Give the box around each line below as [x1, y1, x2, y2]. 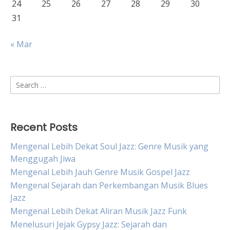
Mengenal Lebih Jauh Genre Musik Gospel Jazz [10, 166, 190, 178]
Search [10, 76, 36, 87]
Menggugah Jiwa [10, 153, 75, 164]
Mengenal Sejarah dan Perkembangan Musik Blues [10, 180, 208, 191]
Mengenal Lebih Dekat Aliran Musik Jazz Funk [10, 205, 187, 217]
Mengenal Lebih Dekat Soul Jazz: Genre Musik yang [10, 141, 208, 152]
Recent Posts [10, 120, 78, 135]
